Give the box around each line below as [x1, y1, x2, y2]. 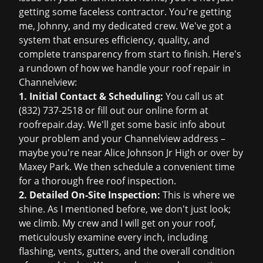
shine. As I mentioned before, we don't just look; [19, 203, 231, 215]
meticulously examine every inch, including [19, 231, 208, 244]
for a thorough [19, 174, 86, 187]
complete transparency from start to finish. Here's [19, 48, 241, 60]
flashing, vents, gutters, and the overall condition [19, 245, 235, 258]
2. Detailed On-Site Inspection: [19, 188, 160, 201]
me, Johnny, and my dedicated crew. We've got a [19, 19, 231, 32]
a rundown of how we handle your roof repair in [19, 62, 231, 75]
